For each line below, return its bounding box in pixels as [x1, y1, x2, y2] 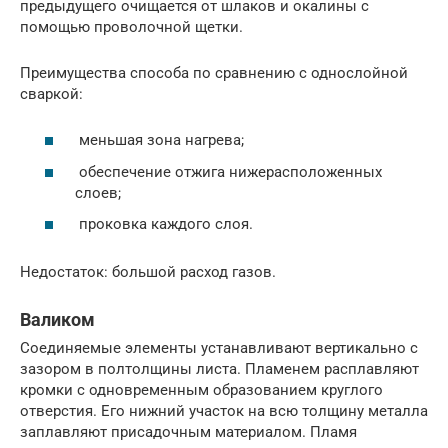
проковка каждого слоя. [75, 215, 253, 234]
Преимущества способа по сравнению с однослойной [20, 63, 408, 82]
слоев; [75, 183, 121, 202]
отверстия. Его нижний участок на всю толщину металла [20, 402, 428, 421]
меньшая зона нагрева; [75, 131, 244, 150]
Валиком [20, 309, 95, 331]
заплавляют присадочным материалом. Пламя [20, 423, 357, 442]
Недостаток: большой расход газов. [20, 263, 276, 282]
